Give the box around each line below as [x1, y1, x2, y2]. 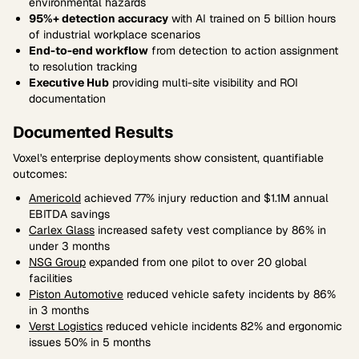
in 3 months [29, 303, 89, 317]
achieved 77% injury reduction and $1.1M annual [81, 191, 329, 205]
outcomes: [13, 167, 67, 181]
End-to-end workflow [29, 43, 148, 58]
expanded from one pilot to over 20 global [86, 255, 307, 269]
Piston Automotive [29, 287, 123, 301]
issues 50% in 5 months [29, 335, 151, 349]
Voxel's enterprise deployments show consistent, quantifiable [13, 151, 324, 165]
